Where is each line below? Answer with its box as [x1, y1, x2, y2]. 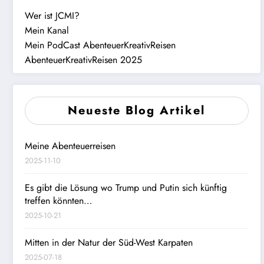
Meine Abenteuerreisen [25, 138, 115, 153]
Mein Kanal [25, 23, 69, 37]
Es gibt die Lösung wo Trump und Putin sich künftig [25, 180, 227, 194]
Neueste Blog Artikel [68, 101, 206, 119]
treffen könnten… [25, 193, 92, 207]
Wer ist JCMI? [25, 8, 80, 22]
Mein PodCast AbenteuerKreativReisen [25, 38, 176, 52]
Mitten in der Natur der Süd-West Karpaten [25, 235, 193, 249]
